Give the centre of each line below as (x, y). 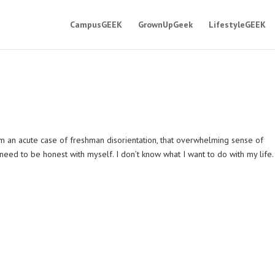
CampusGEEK (96, 25)
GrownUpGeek (165, 25)
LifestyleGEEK (237, 25)
